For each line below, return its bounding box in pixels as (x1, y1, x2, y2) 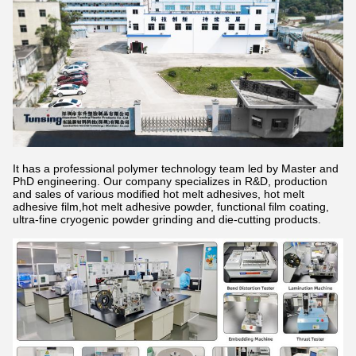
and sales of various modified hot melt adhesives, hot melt (13, 187, 304, 200)
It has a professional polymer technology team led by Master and (13, 161, 339, 175)
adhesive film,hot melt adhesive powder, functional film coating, (13, 199, 329, 213)
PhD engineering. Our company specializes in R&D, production (13, 174, 327, 188)
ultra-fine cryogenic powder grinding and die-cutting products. (13, 212, 321, 226)
